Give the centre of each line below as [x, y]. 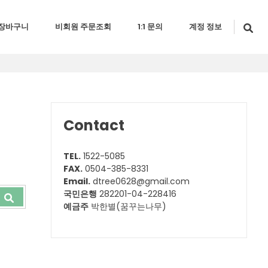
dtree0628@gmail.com [140, 181]
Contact [94, 125]
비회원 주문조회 [83, 27]
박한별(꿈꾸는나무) [128, 206]
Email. [77, 181]
